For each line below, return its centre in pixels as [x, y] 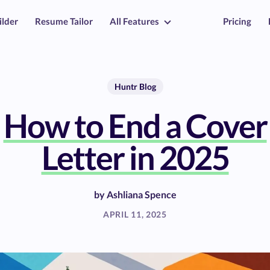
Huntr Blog [135, 86]
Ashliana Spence [141, 194]
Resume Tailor [64, 21]
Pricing [237, 21]
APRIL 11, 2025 [135, 214]
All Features [134, 21]
